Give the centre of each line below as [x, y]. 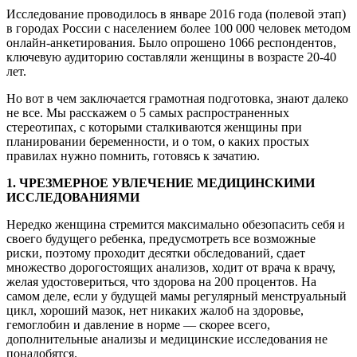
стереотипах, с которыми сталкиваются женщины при [154, 127]
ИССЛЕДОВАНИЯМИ [73, 197]
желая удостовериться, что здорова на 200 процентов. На [161, 281]
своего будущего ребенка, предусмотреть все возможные [161, 238]
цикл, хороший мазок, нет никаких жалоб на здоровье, [155, 310]
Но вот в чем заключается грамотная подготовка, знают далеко [177, 98]
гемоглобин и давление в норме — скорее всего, [138, 324]
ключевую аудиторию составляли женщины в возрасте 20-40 [171, 57]
